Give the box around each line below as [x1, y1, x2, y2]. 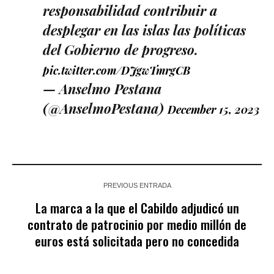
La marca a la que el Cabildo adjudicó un [35, 198, 239, 217]
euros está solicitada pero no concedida [35, 231, 239, 250]
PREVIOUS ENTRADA [103, 181, 171, 189]
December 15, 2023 [168, 102, 259, 117]
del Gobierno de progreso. [43, 40, 198, 59]
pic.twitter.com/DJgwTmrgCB [43, 62, 190, 78]
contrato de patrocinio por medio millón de [28, 214, 246, 234]
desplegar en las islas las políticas [43, 20, 246, 39]
